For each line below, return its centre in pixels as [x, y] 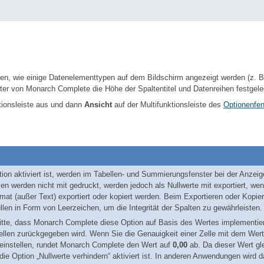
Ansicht [98, 105]
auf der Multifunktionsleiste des [168, 105]
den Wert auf [148, 245]
